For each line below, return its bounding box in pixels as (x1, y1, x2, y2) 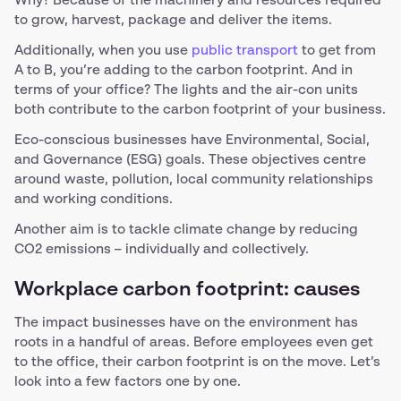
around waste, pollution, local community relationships (14, 173, 373, 186)
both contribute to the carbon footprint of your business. (14, 103, 386, 116)
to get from (298, 44, 376, 57)
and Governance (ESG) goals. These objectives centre (14, 153, 366, 166)
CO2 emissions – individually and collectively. (14, 243, 309, 256)
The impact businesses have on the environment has (14, 316, 358, 329)
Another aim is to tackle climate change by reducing (14, 223, 358, 236)
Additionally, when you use (14, 44, 192, 57)
